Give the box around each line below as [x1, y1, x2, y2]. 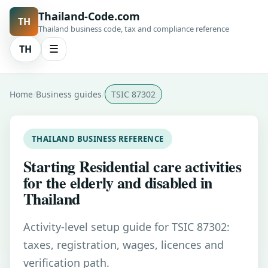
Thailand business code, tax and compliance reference [38, 23, 229, 34]
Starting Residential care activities [23, 155, 242, 178]
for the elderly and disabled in [23, 171, 212, 194]
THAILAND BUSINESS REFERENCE [32, 133, 164, 144]
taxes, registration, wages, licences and [23, 237, 224, 252]
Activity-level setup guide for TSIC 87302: [23, 220, 230, 234]
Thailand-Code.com [38, 9, 140, 23]
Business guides [36, 89, 102, 100]
